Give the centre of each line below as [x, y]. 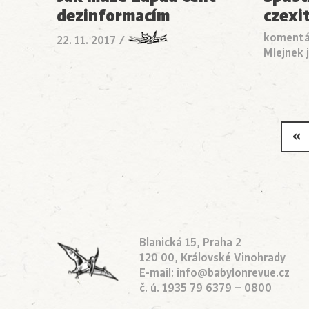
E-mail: [158, 273]
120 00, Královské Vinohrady [212, 258]
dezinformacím [113, 16]
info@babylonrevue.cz [233, 273]
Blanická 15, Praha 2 [190, 243]
